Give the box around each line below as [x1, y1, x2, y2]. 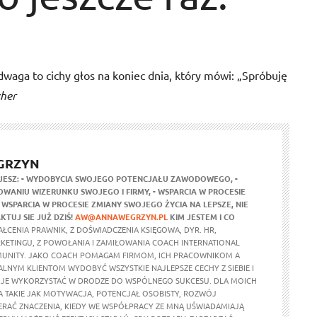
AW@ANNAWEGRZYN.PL [75, 211, 168, 222]
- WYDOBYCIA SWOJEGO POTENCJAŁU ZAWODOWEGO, [21, 173, 233, 184]
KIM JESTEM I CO [170, 211, 235, 222]
